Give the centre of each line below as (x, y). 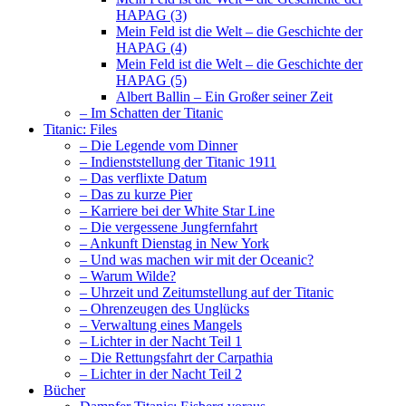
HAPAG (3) (151, 15)
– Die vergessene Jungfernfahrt (169, 227)
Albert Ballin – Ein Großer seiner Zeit (224, 97)
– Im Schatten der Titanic (151, 113)
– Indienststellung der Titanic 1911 (178, 162)
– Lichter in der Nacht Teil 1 (161, 342)
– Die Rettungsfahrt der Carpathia (176, 358)
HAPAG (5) (151, 81)
